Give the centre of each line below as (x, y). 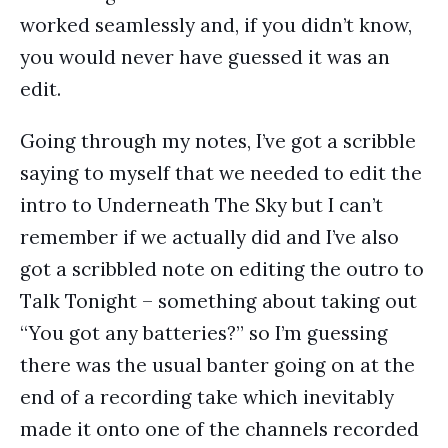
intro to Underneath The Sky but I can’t (201, 205)
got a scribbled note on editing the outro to (222, 269)
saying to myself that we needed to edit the (221, 173)
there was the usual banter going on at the (217, 365)
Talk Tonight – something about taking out (218, 301)
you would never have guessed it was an (205, 57)
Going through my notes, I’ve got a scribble (218, 141)
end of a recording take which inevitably (207, 397)
